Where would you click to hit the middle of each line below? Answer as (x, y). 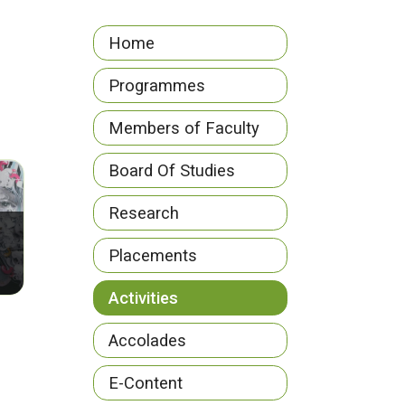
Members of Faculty (184, 128)
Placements (153, 255)
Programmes (157, 85)
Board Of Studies (172, 170)
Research (144, 213)
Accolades (147, 340)
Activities (143, 298)
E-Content (146, 383)
